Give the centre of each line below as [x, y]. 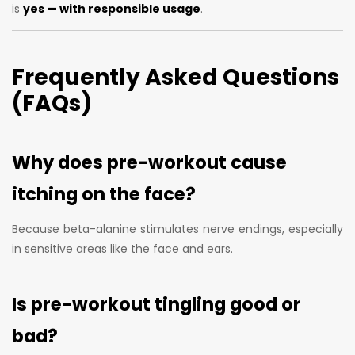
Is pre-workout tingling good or [157, 304]
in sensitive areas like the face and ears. [122, 248]
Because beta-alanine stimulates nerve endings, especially [177, 229]
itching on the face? [104, 194]
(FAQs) [52, 103]
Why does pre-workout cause [149, 162]
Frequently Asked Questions [176, 77]
